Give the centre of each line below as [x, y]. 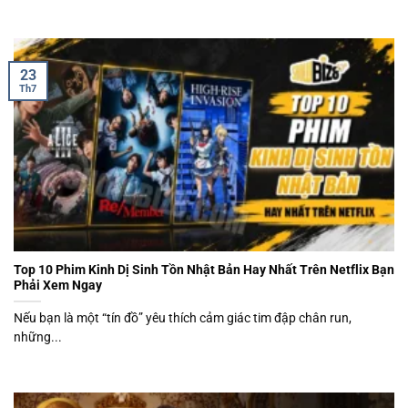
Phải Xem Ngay [58, 285]
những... [38, 337]
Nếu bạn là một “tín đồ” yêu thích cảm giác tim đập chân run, [183, 317]
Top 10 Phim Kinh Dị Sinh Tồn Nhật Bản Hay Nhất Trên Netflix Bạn [204, 269]
